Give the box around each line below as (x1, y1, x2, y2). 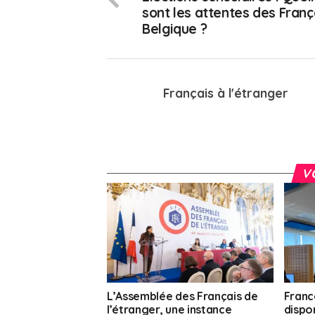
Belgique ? (142, 20, 207, 38)
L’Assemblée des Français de (107, 289, 258, 304)
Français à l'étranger (163, 85, 288, 101)
